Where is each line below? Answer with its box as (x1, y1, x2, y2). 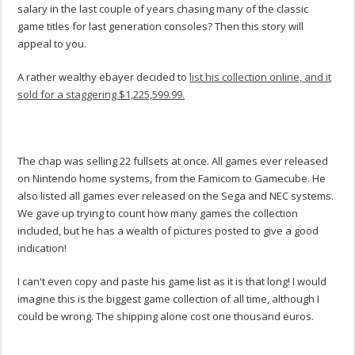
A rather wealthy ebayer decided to (17, 70, 190, 85)
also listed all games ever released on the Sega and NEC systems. (17, 189, 334, 204)
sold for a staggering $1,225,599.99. (17, 87, 185, 102)
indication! (17, 241, 67, 256)
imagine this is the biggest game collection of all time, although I (17, 292, 320, 307)
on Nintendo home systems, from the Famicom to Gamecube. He (17, 171, 326, 186)
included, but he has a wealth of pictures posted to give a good (17, 223, 319, 239)
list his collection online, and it (189, 70, 332, 85)
